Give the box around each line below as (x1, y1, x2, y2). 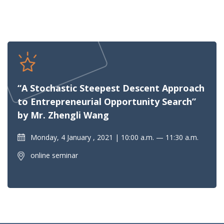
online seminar (30, 150, 78, 160)
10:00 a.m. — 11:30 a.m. (121, 132, 198, 142)
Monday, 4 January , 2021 (30, 132, 113, 142)
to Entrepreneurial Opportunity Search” (17, 95, 196, 107)
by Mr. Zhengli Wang (17, 108, 109, 121)
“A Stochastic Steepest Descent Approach (17, 81, 204, 94)
